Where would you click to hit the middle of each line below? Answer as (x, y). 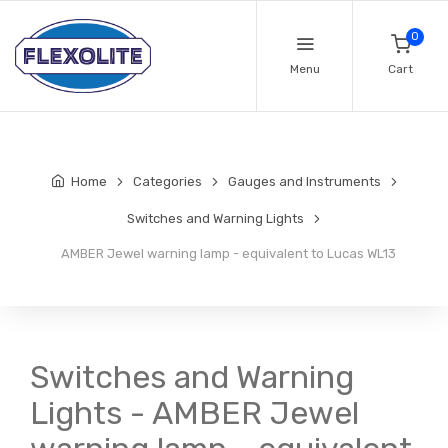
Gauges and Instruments (304, 182)
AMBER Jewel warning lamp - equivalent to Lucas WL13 (225, 254)
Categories (167, 182)
